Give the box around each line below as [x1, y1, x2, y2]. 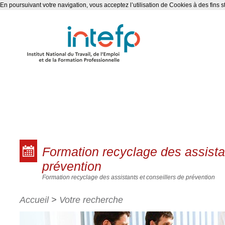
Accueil [20, 195, 49, 205]
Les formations [42, 137, 94, 145]
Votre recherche [59, 195, 123, 205]
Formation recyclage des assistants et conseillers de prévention [42, 174, 215, 181]
